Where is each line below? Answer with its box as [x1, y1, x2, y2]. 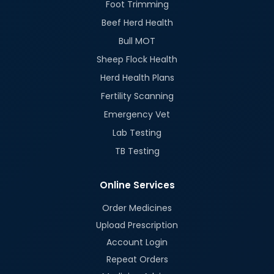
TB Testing [114, 145, 160, 158]
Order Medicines [102, 202, 172, 215]
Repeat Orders [106, 253, 168, 266]
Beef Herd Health [101, 17, 173, 29]
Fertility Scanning [100, 90, 174, 103]
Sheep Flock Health [97, 53, 177, 66]
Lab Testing [113, 127, 161, 139]
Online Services [99, 179, 175, 192]
